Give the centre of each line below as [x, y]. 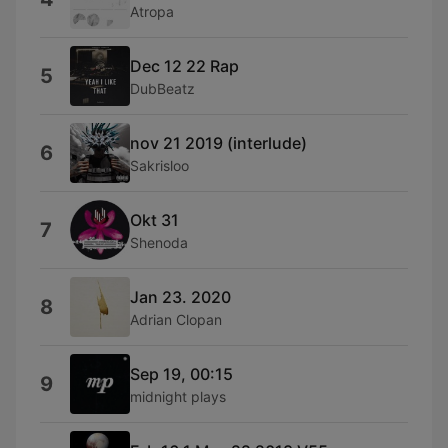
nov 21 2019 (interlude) [218, 142]
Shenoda [159, 242]
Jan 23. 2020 [180, 296]
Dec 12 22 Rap [184, 65]
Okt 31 [154, 219]
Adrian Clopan [176, 319]
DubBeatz [162, 88]
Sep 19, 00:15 [181, 373]
